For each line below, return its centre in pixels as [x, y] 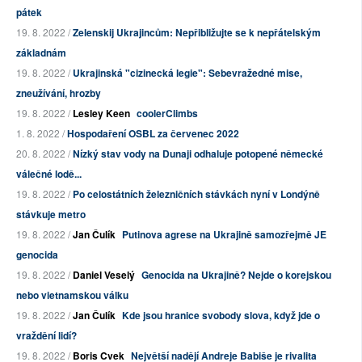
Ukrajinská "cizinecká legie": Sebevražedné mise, [187, 73]
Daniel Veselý [104, 275]
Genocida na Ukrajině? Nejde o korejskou [236, 275]
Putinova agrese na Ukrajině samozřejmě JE [224, 235]
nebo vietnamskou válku [72, 295]
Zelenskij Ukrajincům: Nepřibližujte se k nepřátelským [197, 33]
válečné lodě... [49, 174]
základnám [41, 53]
